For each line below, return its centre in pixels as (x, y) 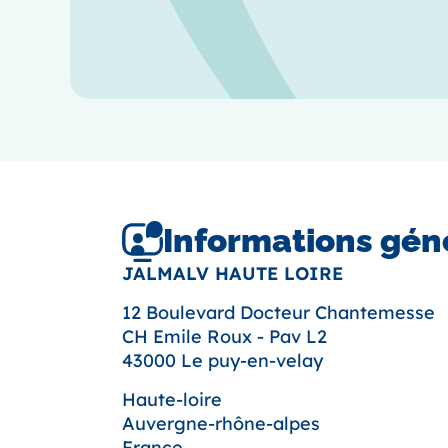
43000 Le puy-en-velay (222, 360)
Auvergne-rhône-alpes (221, 423)
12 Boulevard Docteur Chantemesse (278, 312)
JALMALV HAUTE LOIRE (232, 273)
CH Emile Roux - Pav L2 (224, 336)
